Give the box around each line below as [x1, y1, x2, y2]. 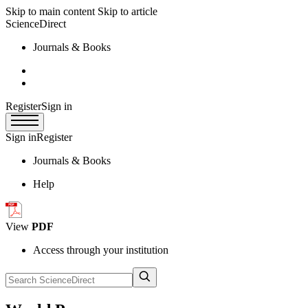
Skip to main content [5, 5, 95, 17]
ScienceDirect [5, 18, 66, 30]
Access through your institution [33, 244, 168, 256]
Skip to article [98, 5, 157, 17]
